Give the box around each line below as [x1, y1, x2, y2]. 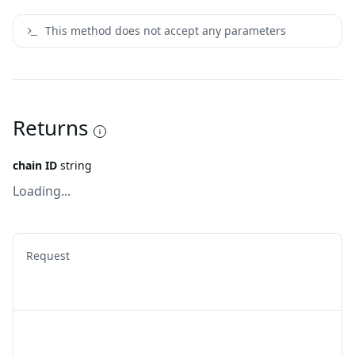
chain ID [13, 158, 57, 173]
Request [26, 248, 70, 263]
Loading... [13, 182, 71, 200]
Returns [13, 113, 88, 142]
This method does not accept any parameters [45, 23, 286, 38]
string [60, 158, 92, 173]
